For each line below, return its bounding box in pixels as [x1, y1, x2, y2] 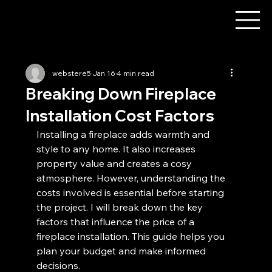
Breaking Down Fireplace [25, 84, 217, 104]
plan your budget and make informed [36, 245, 209, 257]
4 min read [117, 69, 155, 78]
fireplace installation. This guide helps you [36, 230, 228, 242]
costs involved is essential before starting [36, 186, 227, 199]
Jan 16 [92, 69, 116, 78]
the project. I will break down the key [36, 201, 206, 213]
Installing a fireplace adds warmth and [36, 128, 212, 140]
